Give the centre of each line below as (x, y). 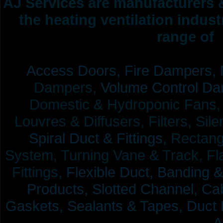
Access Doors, (73, 70)
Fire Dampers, (170, 70)
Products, (57, 189)
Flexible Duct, (110, 172)
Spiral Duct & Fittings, (98, 138)
